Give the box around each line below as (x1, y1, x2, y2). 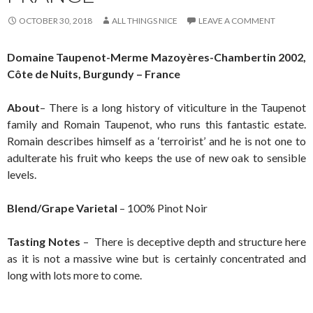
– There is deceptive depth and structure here (80, 234, 307, 248)
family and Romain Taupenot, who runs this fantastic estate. (7, 117, 306, 131)
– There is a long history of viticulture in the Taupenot (40, 100, 306, 114)
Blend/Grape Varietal (7, 201, 117, 214)
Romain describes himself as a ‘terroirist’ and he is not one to (7, 133, 306, 147)
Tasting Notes (7, 234, 81, 248)
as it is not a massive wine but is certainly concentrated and (7, 251, 306, 265)
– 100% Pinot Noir (117, 201, 208, 214)
